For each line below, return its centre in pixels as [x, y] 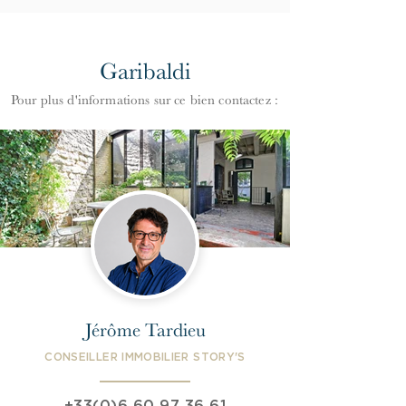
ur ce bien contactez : [218, 100]
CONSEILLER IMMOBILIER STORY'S [145, 357]
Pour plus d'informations [82, 100]
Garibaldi [145, 71]
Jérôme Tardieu [145, 330]
